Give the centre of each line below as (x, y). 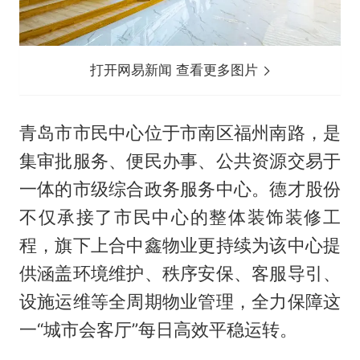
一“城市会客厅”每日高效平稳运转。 (158, 329)
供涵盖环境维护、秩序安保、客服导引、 (180, 273)
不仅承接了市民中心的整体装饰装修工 (180, 217)
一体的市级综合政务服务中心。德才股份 (180, 188)
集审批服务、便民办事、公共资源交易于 (180, 160)
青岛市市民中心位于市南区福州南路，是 (180, 132)
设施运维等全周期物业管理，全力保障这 (180, 301)
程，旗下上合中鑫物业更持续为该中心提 (180, 245)
